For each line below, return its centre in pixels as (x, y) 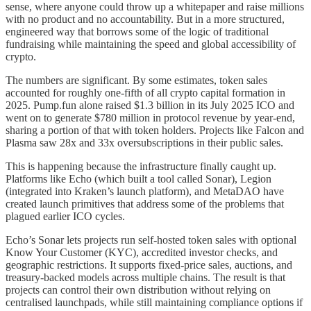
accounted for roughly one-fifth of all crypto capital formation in (145, 92)
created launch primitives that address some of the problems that (145, 203)
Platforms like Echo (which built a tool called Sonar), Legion (138, 178)
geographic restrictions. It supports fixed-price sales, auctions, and (149, 264)
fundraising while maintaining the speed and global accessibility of (151, 44)
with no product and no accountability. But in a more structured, (145, 19)
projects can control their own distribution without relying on (138, 289)
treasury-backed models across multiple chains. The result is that (145, 277)
